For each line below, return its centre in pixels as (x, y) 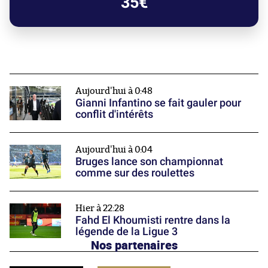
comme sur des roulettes (135, 173)
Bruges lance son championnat (149, 162)
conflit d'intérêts (114, 114)
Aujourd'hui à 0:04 (114, 150)
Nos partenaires (134, 244)
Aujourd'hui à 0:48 (114, 91)
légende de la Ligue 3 (127, 232)
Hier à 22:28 (100, 209)
